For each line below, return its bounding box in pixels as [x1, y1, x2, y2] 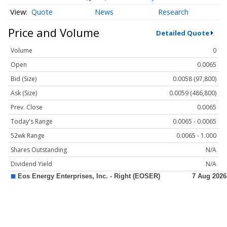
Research [158, 7, 189, 17]
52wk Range [11, 131, 45, 140]
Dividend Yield [11, 160, 52, 169]
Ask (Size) [11, 89, 37, 98]
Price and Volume [8, 25, 99, 41]
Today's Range [11, 117, 53, 126]
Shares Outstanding [11, 145, 67, 155]
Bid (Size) [11, 74, 36, 84]
